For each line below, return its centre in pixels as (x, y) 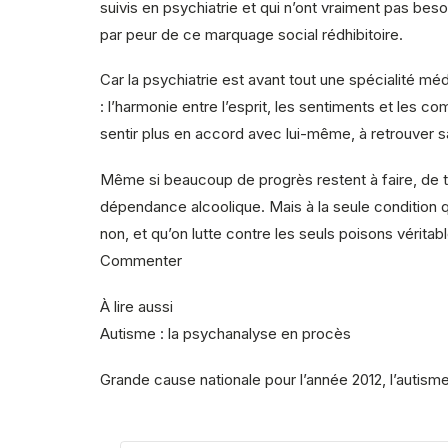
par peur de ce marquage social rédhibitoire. (251, 34)
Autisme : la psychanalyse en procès (225, 333)
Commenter (141, 261)
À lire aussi (136, 306)
